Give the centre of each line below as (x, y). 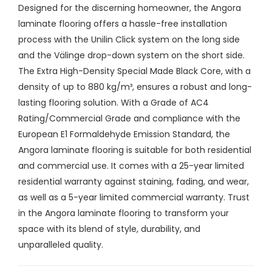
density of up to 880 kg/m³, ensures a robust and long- (135, 87)
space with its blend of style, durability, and (109, 229)
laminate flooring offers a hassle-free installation (123, 23)
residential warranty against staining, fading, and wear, (134, 181)
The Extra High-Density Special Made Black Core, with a (134, 71)
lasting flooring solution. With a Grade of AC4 (114, 102)
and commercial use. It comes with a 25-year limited (131, 165)
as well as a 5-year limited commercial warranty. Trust (134, 197)
